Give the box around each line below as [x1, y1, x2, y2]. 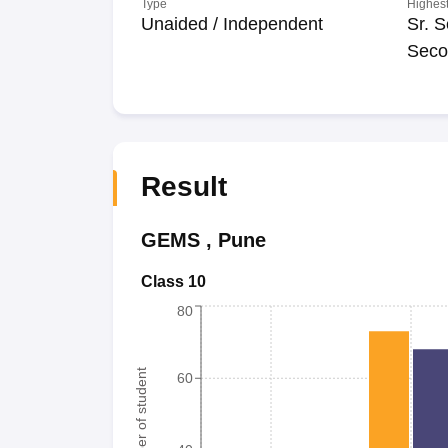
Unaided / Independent [140, 14, 323, 34]
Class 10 [140, 273, 206, 290]
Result [140, 171, 227, 202]
